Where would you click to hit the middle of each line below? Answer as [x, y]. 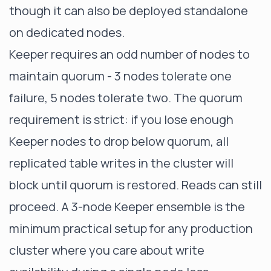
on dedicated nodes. [67, 32]
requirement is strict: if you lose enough [121, 119]
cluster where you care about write [107, 250]
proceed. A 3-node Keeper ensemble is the [127, 207]
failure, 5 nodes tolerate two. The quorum [126, 98]
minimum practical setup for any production [131, 228]
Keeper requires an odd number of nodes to [129, 54]
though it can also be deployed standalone [129, 11]
